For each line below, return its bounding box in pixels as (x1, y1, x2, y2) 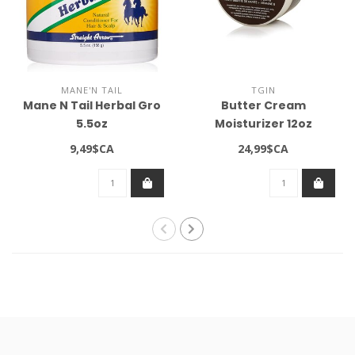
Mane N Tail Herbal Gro (22, 97, 161, 114)
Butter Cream (220, 97, 306, 114)
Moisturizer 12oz (214, 116, 312, 132)
